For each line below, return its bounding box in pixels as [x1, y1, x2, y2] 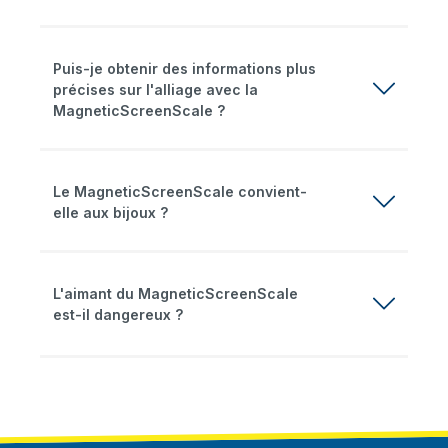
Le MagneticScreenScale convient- [53, 182, 307, 200]
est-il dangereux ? [53, 306, 183, 324]
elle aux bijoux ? [53, 203, 168, 221]
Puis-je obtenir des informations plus [53, 59, 316, 77]
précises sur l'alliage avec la [53, 80, 258, 98]
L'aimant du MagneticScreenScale [53, 285, 298, 303]
